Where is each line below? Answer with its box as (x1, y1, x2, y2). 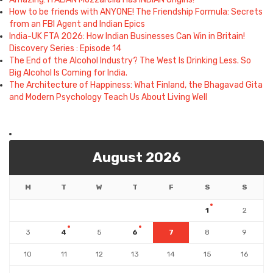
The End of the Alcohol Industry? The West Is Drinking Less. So (9, 55, 251, 66)
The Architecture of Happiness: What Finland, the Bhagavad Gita (9, 79, 263, 90)
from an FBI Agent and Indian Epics (9, 18, 145, 29)
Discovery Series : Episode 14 (9, 43, 121, 54)
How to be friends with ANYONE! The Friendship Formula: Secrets (9, 6, 263, 17)
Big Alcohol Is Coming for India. (9, 67, 127, 78)
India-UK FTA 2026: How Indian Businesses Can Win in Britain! (9, 30, 245, 41)
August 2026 (93, 149, 180, 165)
